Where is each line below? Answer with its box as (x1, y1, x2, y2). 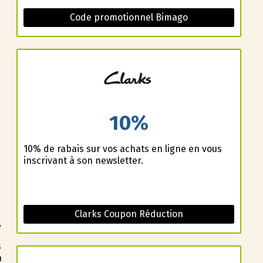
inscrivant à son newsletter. (23, 155, 143, 167)
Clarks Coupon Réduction (75, 208, 183, 220)
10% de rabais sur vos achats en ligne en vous (23, 143, 222, 155)
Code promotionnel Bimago (70, 11, 188, 23)
